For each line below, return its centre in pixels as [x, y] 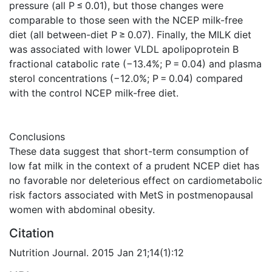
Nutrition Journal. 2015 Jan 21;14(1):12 [97, 252]
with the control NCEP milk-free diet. [94, 93]
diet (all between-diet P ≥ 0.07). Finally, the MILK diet [130, 34]
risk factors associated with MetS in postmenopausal [131, 195]
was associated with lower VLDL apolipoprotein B [124, 49]
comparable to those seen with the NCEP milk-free [126, 20]
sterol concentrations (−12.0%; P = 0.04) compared [126, 78]
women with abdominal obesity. [82, 209]
